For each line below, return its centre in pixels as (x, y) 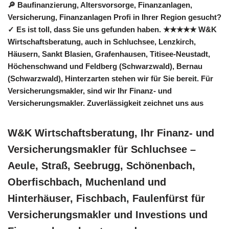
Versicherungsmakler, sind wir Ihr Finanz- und (90, 90)
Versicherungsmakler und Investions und (108, 214)
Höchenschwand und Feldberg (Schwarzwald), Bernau (105, 66)
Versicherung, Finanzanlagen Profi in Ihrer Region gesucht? (114, 17)
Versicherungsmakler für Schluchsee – (102, 149)
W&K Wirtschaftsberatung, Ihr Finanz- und (111, 133)
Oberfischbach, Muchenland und (87, 182)
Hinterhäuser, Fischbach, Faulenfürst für (106, 198)
